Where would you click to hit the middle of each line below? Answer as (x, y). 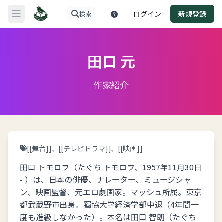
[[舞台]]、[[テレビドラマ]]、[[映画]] (85, 148)
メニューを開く (43, 19)
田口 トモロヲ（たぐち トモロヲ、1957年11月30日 (111, 167)
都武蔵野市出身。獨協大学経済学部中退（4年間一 (109, 204)
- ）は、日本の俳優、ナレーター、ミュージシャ (106, 179)
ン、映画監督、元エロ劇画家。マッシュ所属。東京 (111, 192)
